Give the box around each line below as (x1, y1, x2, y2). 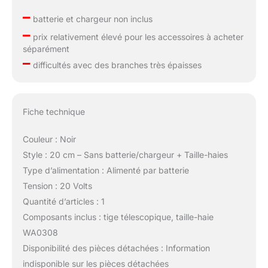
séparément (22, 44, 69, 54)
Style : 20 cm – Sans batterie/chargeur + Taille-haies (22, 150, 228, 160)
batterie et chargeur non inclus (30, 14, 153, 25)
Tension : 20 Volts (22, 181, 92, 191)
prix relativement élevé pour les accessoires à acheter (30, 32, 243, 42)
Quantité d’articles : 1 (22, 196, 105, 207)
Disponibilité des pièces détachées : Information (22, 243, 210, 254)
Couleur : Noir (22, 134, 76, 145)
